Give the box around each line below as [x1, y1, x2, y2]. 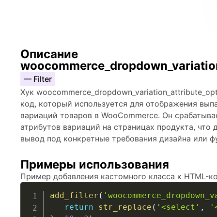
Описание [20, 47, 78, 61]
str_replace [98, 202, 152, 212]
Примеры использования [20, 157, 169, 171]
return [64, 202, 93, 212]
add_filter [49, 191, 98, 200]
